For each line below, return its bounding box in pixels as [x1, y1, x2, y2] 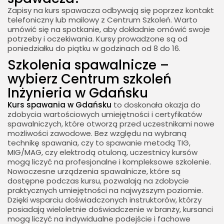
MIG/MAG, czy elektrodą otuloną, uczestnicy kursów [7, 147, 197, 158]
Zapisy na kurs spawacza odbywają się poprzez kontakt [7, 5, 214, 16]
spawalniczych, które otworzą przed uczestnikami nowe [7, 118, 214, 129]
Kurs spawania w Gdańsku [7, 99, 111, 110]
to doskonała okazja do [111, 99, 200, 110]
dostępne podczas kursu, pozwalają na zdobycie [7, 175, 189, 186]
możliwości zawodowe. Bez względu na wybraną [7, 128, 186, 139]
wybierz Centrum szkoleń [7, 70, 171, 88]
